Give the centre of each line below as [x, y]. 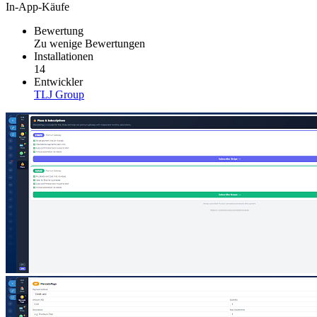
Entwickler [58, 82]
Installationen [64, 57]
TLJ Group [59, 95]
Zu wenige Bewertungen [90, 44]
